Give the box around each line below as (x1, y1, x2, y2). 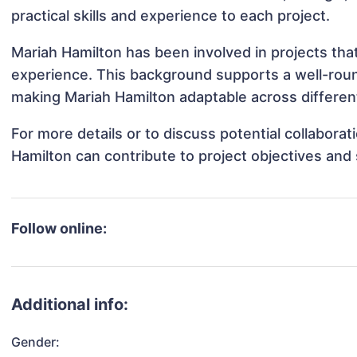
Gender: (11, 334, 61, 351)
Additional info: (11, 295, 129, 315)
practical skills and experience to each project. (11, 7, 331, 25)
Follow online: (11, 220, 108, 237)
